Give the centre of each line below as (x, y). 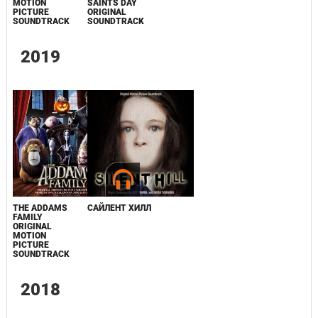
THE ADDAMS (40, 208)
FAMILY (27, 217)
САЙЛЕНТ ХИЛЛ (119, 208)
